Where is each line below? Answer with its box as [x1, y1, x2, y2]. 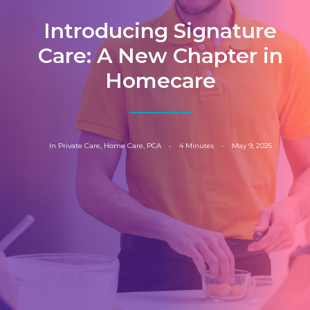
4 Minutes [179, 141, 214, 150]
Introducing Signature [44, 18, 277, 44]
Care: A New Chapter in [37, 43, 283, 69]
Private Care [57, 141, 100, 150]
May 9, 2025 [231, 141, 272, 150]
